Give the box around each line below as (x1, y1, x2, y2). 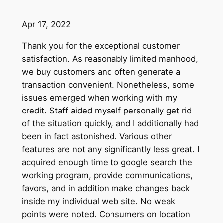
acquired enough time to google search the (21, 157, 192, 168)
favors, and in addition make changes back (21, 183, 190, 194)
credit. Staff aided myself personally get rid (21, 106, 192, 116)
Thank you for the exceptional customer (21, 41, 180, 51)
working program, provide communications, (21, 170, 193, 181)
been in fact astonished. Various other (21, 131, 172, 142)
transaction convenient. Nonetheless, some (21, 80, 194, 90)
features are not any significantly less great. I (21, 144, 199, 155)
